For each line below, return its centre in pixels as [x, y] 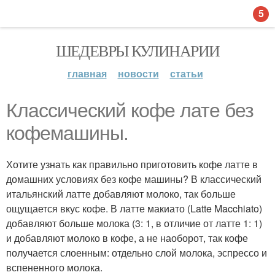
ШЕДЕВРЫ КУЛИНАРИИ [137, 50]
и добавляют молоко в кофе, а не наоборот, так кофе [127, 238]
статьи [186, 73]
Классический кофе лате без [130, 110]
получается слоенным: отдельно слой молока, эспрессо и [137, 253]
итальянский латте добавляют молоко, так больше [121, 194]
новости [138, 73]
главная [87, 73]
